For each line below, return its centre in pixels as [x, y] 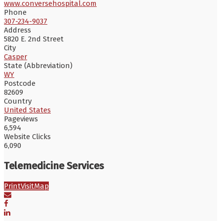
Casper [16, 56]
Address [18, 30]
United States [27, 110]
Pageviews [21, 119]
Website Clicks [27, 136]
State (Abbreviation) [38, 65]
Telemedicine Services [54, 166]
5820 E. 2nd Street [34, 39]
